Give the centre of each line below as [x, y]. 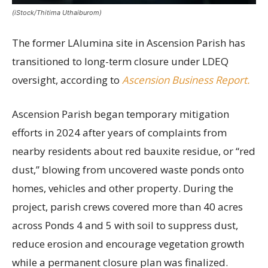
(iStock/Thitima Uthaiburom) [57, 13]
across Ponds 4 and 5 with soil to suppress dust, [125, 226]
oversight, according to [67, 80]
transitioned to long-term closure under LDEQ [120, 62]
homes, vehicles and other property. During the [123, 188]
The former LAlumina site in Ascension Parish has [129, 43]
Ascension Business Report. [186, 80]
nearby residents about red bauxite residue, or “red [134, 151]
